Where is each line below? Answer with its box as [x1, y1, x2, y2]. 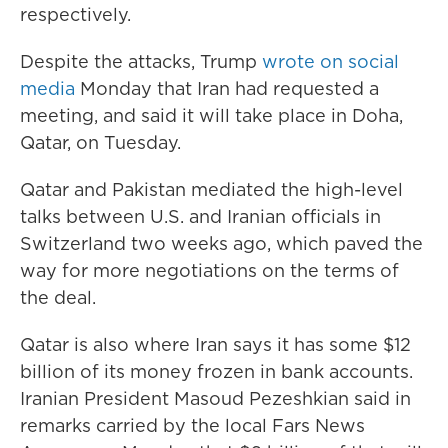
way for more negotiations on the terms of [20, 258, 399, 283]
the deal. [20, 285, 96, 310]
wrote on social [262, 49, 399, 74]
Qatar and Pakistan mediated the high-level [20, 177, 403, 202]
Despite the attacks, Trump [20, 49, 262, 74]
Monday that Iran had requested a [75, 76, 379, 101]
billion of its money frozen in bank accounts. [20, 359, 413, 384]
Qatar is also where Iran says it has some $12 [20, 332, 411, 357]
